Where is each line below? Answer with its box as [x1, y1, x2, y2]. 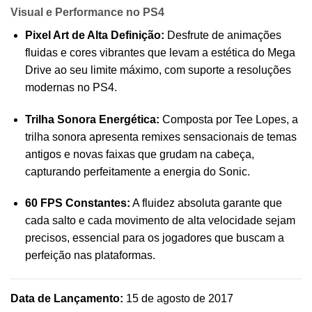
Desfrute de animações [164, 29, 281, 41]
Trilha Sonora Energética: [24, 113, 159, 125]
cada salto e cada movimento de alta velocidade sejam [24, 214, 295, 227]
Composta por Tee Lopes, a [159, 113, 298, 125]
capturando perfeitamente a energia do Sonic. [24, 165, 250, 178]
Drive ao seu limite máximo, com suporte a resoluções [24, 63, 291, 76]
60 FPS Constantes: [24, 197, 130, 210]
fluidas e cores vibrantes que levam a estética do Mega [24, 46, 295, 58]
